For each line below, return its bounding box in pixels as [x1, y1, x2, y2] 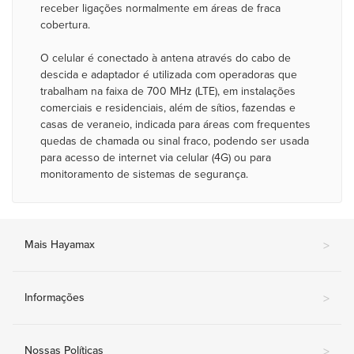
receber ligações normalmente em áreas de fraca [40, 2, 281, 15]
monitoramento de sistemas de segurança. [40, 168, 248, 181]
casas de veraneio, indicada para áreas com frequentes [40, 118, 311, 131]
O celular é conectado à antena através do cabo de [40, 51, 291, 65]
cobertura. [40, 18, 90, 32]
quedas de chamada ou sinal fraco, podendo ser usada [40, 134, 309, 148]
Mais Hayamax [24, 238, 95, 251]
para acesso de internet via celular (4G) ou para [40, 151, 271, 164]
